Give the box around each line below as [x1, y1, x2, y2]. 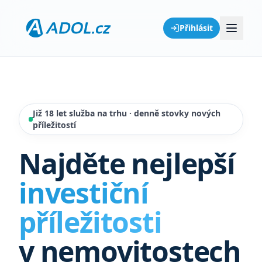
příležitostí [32, 119, 76, 130]
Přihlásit [180, 22, 213, 33]
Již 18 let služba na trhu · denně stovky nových [32, 108, 220, 119]
